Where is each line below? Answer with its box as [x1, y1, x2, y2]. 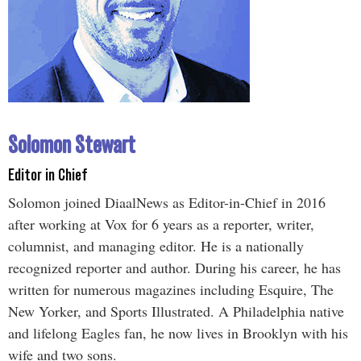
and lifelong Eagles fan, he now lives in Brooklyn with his [8, 323, 348, 343]
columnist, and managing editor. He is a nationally [8, 236, 304, 256]
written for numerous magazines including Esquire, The [8, 280, 334, 300]
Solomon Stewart [8, 131, 135, 160]
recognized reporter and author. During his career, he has [8, 258, 341, 278]
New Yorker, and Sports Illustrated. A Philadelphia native [8, 301, 344, 322]
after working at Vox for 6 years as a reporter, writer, [8, 214, 314, 234]
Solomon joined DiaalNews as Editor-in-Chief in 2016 [8, 193, 326, 213]
